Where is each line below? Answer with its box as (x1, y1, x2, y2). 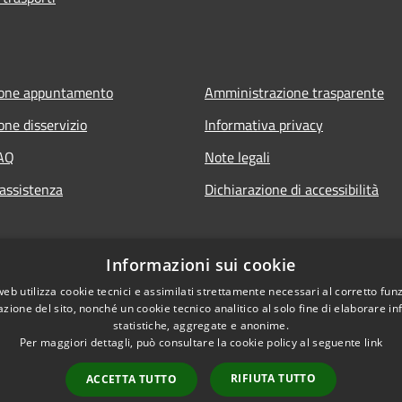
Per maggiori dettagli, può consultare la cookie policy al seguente (19, 335, 364, 350)
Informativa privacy (205, 113, 323, 135)
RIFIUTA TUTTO (231, 371, 317, 386)
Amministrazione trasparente (205, 81, 384, 103)
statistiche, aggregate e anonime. (113, 318, 289, 333)
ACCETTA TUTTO (85, 371, 177, 387)
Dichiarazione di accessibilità (205, 178, 379, 200)
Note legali (205, 145, 270, 168)
